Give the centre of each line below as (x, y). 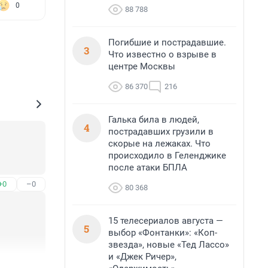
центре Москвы (142, 66)
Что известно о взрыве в (162, 54)
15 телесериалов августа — (166, 221)
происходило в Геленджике (167, 156)
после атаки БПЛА (148, 167)
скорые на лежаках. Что (159, 144)
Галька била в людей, (154, 120)
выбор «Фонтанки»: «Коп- (163, 233)
